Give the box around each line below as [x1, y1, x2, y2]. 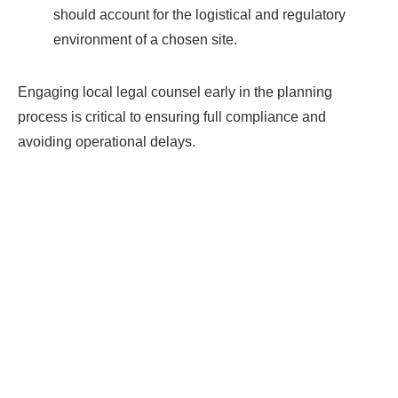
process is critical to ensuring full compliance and [18, 109, 326, 124]
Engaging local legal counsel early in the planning [18, 84, 332, 99]
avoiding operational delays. [18, 134, 195, 149]
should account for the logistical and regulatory [53, 7, 346, 22]
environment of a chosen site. [53, 32, 237, 47]
